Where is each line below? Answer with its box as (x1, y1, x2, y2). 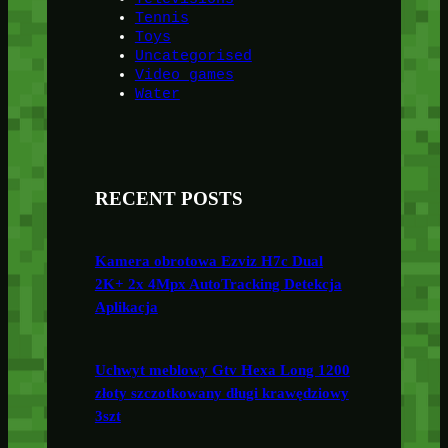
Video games (134, 67, 234, 84)
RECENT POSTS (94, 187, 243, 209)
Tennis (134, 10, 189, 27)
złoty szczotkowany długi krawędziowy (94, 384, 349, 401)
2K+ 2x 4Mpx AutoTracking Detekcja (94, 276, 342, 293)
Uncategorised (134, 48, 252, 65)
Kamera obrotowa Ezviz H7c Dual (94, 253, 323, 270)
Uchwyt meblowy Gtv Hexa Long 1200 (94, 361, 350, 378)
